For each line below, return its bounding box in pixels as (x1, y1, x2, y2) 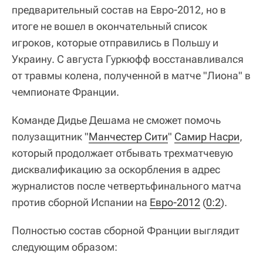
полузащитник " (12, 130, 89, 143)
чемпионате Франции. (12, 86, 119, 98)
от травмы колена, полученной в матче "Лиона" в (12, 69, 251, 82)
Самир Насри (174, 130, 240, 143)
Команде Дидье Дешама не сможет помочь (12, 114, 221, 126)
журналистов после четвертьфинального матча (12, 180, 241, 192)
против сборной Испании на (12, 196, 150, 208)
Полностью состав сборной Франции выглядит (12, 224, 240, 237)
